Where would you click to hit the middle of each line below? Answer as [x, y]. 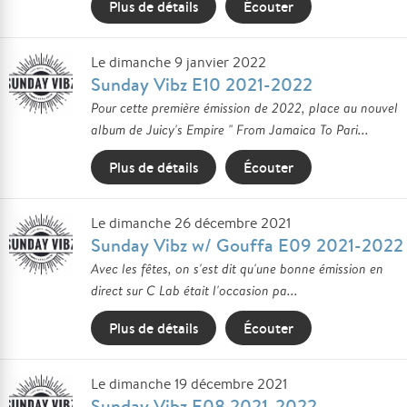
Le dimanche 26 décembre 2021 [191, 223]
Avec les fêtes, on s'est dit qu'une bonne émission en [237, 268]
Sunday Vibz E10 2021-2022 [202, 84]
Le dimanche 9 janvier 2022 [179, 62]
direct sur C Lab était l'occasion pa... [194, 290]
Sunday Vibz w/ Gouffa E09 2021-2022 [247, 245]
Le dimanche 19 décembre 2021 [189, 384]
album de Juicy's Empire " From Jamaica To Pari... [230, 129]
